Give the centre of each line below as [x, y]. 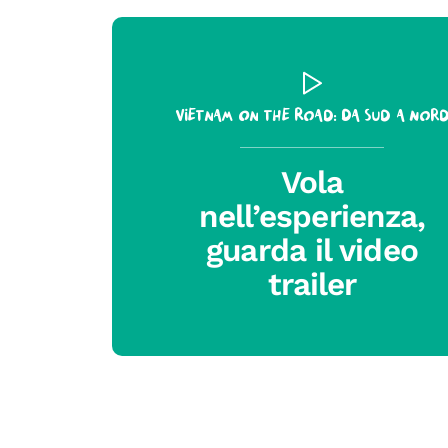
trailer [312, 285]
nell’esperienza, [312, 217]
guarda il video [312, 251]
